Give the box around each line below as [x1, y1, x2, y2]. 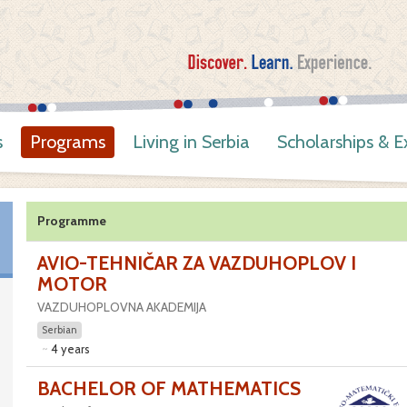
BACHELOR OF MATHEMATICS [36, 377, 301, 400]
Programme [36, 213, 106, 229]
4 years [50, 342, 90, 356]
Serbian [41, 323, 77, 336]
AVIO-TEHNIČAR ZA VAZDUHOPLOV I [36, 252, 356, 274]
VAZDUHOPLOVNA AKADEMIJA [36, 299, 206, 315]
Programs [30, 131, 105, 153]
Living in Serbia [133, 131, 250, 153]
